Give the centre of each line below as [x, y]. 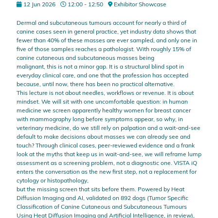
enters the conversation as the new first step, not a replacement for [106, 171]
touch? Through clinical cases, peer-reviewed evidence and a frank [105, 145]
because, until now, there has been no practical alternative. [95, 84]
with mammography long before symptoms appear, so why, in [100, 119]
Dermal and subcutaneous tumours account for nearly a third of [101, 22]
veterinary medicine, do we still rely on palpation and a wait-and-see [108, 127]
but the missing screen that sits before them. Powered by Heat [100, 189]
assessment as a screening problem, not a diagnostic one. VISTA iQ [107, 163]
